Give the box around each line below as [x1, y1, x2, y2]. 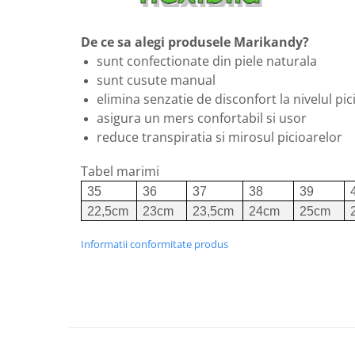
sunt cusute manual [97, 71, 216, 89]
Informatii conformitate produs [81, 237, 228, 251]
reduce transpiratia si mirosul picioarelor [97, 128, 345, 146]
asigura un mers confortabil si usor [97, 109, 307, 127]
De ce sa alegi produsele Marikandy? [81, 33, 309, 51]
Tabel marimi [81, 162, 159, 180]
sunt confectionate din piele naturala [97, 52, 317, 70]
